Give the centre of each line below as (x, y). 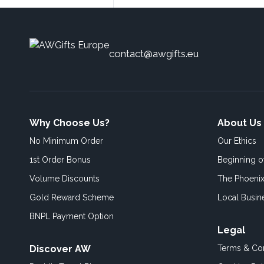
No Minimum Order (66, 141)
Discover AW (60, 249)
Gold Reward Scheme (72, 197)
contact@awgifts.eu (154, 54)
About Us (240, 123)
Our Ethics (237, 141)
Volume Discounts (65, 179)
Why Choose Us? (70, 123)
